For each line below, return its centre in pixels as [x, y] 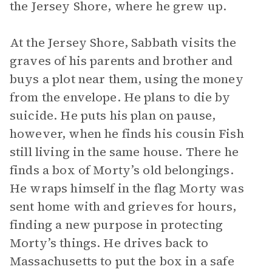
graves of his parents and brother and [121, 61]
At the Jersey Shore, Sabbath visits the [123, 42]
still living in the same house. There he [124, 152]
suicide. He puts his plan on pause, [113, 115]
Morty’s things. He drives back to [109, 243]
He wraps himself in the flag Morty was [127, 188]
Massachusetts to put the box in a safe [122, 261]
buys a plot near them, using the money [127, 79]
